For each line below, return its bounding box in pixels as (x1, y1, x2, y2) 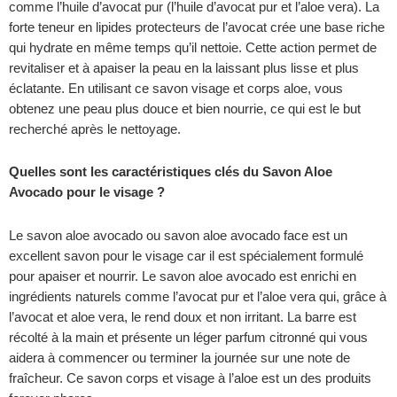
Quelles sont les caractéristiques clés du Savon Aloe (9, 165, 332, 180)
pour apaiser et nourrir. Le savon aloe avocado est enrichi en (9, 269, 356, 284)
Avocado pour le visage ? (9, 185, 165, 200)
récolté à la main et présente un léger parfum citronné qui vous (9, 330, 368, 345)
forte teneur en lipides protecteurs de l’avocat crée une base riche (9, 19, 385, 35)
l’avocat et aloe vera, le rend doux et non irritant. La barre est (9, 309, 356, 324)
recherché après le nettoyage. (9, 121, 181, 136)
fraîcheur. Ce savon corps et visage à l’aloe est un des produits (9, 370, 371, 385)
